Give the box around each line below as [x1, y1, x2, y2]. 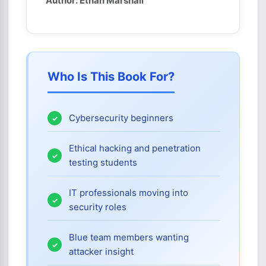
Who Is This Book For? [47, 69, 175, 84]
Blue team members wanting [69, 232, 189, 243]
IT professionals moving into [69, 187, 188, 198]
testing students [69, 157, 137, 168]
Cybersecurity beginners [69, 112, 173, 123]
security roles [69, 201, 126, 213]
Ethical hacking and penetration [69, 142, 201, 154]
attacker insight [69, 246, 134, 257]
